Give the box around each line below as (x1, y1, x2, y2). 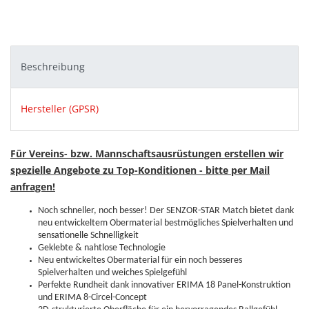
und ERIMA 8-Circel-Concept (38, 292, 147, 303)
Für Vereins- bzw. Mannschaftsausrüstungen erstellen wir (10, 146, 283, 160)
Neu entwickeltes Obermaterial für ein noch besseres (38, 255, 242, 266)
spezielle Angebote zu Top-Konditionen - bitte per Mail (10, 163, 270, 177)
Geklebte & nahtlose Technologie (38, 242, 166, 253)
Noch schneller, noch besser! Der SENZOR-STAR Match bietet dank (38, 205, 294, 216)
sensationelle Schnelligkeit (38, 230, 139, 241)
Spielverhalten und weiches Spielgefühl (38, 267, 187, 278)
